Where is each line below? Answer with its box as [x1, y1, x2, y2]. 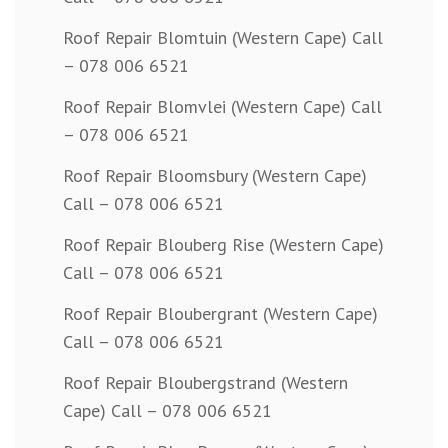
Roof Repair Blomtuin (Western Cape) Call [63, 26, 383, 50]
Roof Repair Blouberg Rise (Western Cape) [63, 233, 384, 257]
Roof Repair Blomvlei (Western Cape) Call [63, 95, 382, 119]
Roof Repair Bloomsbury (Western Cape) [63, 164, 367, 188]
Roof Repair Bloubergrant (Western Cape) [63, 302, 378, 326]
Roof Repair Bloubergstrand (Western [63, 371, 348, 395]
